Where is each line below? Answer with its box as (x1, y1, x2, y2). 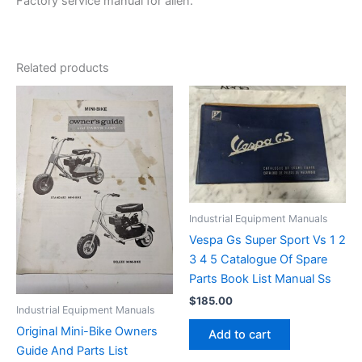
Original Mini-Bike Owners (16, 324, 158, 339)
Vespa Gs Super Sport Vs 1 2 (189, 233, 346, 248)
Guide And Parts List (16, 343, 128, 359)
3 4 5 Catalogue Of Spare (189, 252, 327, 267)
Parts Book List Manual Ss (189, 271, 331, 287)
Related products (16, 60, 109, 75)
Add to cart (208, 327, 271, 343)
